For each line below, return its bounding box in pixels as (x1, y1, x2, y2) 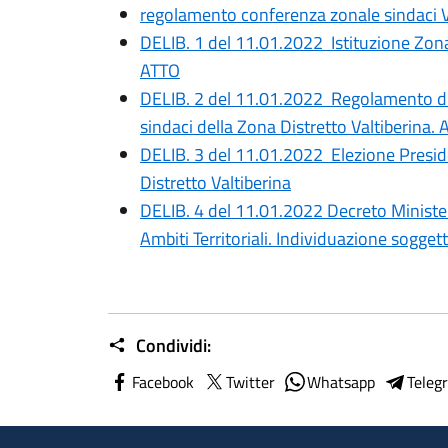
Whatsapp (307, 370, 375, 394)
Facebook (132, 370, 194, 394)
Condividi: (132, 332, 211, 359)
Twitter (226, 370, 275, 394)
